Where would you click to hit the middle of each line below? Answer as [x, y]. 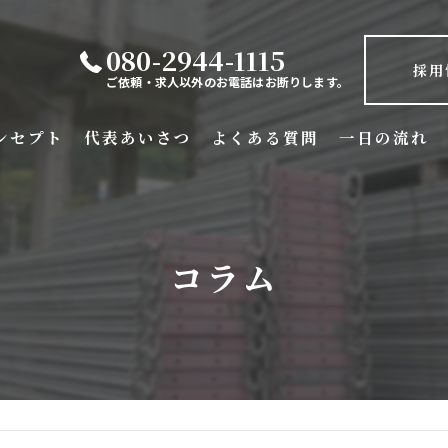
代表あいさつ [137, 137]
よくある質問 [265, 137]
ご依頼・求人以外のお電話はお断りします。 [227, 81]
